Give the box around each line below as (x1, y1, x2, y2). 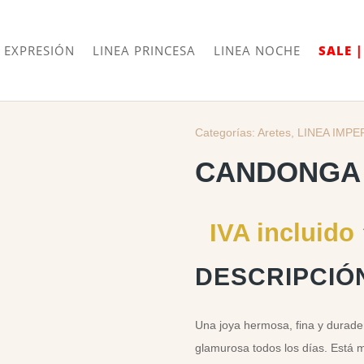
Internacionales (160, 9, 241, 24)
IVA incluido (210, 219, 355, 248)
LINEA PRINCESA (93, 42, 196, 58)
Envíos (123, 9, 161, 24)
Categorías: (195, 126, 256, 139)
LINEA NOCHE (214, 42, 301, 58)
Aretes (258, 126, 292, 139)
